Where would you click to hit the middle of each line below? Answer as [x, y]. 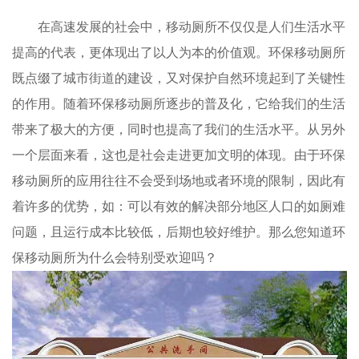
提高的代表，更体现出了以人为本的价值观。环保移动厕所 [179, 52]
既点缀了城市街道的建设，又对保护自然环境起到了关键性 [179, 78]
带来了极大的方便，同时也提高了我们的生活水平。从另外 [179, 129]
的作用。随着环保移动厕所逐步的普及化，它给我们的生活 [179, 104]
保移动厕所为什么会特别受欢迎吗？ [115, 258]
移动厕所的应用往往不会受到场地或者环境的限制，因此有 [179, 181]
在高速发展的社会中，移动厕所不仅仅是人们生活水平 [192, 27]
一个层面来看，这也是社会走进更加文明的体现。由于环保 [179, 155]
